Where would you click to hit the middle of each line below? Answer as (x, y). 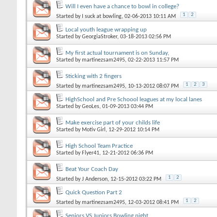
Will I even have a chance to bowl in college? (122, 6)
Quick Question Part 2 (94, 192)
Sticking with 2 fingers (93, 76)
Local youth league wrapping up (106, 30)
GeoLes (91, 106)
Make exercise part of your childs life (113, 123)
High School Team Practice (99, 146)
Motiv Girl (94, 130)
